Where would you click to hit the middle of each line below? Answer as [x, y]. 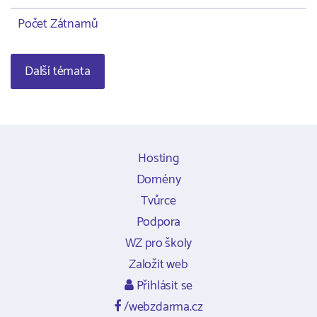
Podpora [158, 222]
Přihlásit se [163, 286]
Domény [158, 180]
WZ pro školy [158, 243]
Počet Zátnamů [58, 24]
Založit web [158, 265]
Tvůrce [158, 201]
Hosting [158, 158]
